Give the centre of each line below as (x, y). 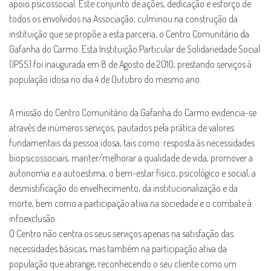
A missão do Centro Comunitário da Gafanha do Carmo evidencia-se (133, 112)
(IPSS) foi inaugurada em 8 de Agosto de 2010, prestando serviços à (130, 64)
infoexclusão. (33, 218)
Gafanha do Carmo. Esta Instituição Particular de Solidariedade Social (135, 49)
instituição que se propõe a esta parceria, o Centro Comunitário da (129, 34)
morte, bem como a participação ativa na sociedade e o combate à (130, 203)
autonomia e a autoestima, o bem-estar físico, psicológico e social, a (132, 173)
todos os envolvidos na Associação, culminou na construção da (123, 18)
